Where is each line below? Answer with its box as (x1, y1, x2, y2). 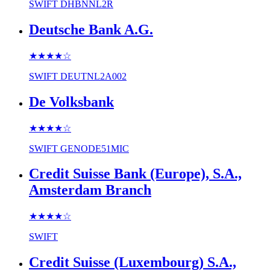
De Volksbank (29, 93, 114, 110)
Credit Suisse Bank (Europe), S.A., (29, 166, 242, 182)
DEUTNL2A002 (60, 71, 127, 81)
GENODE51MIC (60, 143, 129, 154)
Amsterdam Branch (29, 182, 151, 198)
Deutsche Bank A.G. (29, 21, 153, 37)
